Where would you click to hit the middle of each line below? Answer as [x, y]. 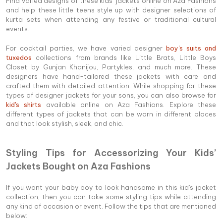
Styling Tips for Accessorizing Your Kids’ [111, 153]
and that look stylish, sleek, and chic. [65, 124]
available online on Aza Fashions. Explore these [129, 105]
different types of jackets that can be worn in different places [111, 114]
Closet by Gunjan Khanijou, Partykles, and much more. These [111, 67]
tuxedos [19, 58]
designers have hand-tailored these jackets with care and [111, 77]
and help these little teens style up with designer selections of [111, 10]
